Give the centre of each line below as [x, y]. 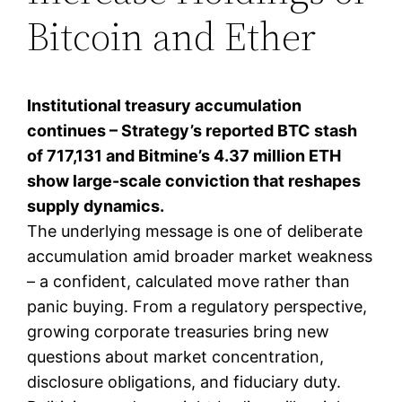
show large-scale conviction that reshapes [194, 180]
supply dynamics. [96, 205]
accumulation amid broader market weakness [200, 256]
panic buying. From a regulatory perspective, [197, 306]
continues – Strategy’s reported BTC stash [192, 130]
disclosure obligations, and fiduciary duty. [184, 381]
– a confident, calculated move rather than [189, 281]
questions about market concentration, [176, 356]
